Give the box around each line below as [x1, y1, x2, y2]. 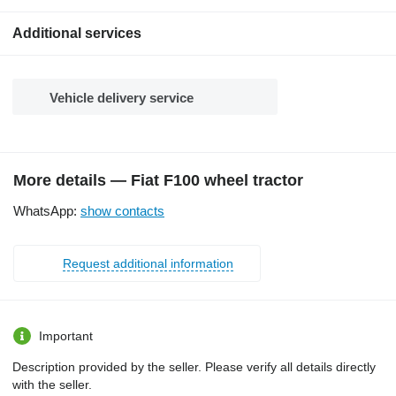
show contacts [80, 202, 164, 218]
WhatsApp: [13, 202, 80, 218]
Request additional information [63, 255, 233, 270]
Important [39, 328, 93, 343]
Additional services [12, 25, 141, 41]
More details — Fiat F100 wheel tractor [13, 171, 303, 189]
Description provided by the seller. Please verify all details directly [12, 359, 376, 374]
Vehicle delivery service [49, 89, 194, 105]
